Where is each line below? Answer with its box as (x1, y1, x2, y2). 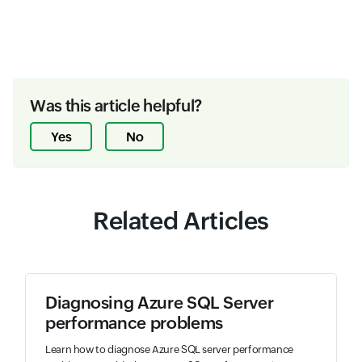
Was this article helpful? (30, 96, 202, 116)
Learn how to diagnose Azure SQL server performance (45, 343, 294, 356)
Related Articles (92, 207, 270, 236)
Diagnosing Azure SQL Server (45, 293, 274, 314)
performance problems (45, 314, 223, 334)
